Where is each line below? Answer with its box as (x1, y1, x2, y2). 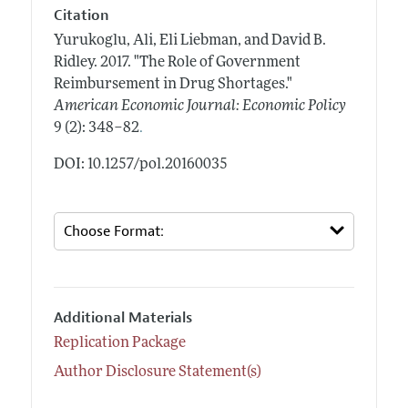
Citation (53, 6, 109, 25)
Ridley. (53, 55, 100, 70)
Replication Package (53, 336, 186, 352)
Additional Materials (53, 309, 192, 328)
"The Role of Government (133, 55, 301, 70)
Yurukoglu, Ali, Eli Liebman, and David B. (53, 33, 326, 48)
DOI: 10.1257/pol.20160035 (53, 157, 228, 172)
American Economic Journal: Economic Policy (53, 98, 346, 114)
